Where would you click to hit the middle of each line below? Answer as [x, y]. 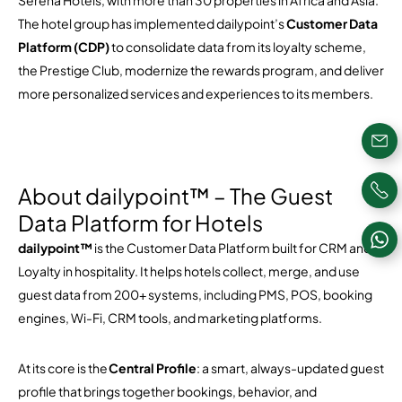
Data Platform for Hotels [140, 223]
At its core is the [63, 368]
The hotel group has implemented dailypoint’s [152, 23]
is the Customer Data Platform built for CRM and [232, 248]
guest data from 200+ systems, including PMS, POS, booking [195, 294]
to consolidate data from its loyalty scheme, [238, 47]
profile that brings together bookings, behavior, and [167, 391]
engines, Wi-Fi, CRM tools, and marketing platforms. [170, 318]
